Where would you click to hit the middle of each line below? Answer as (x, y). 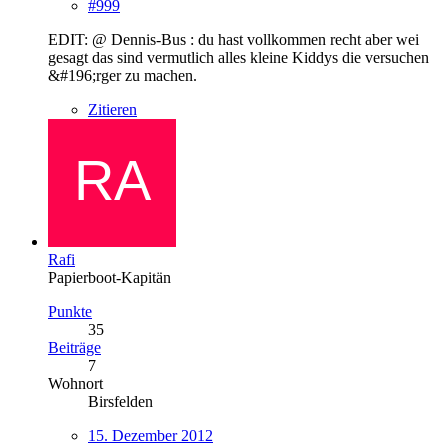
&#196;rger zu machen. (122, 75)
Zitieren (112, 109)
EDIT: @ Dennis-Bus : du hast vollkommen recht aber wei (233, 39)
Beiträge (74, 347)
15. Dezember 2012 (150, 435)
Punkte (70, 311)
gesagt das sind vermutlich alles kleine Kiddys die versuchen (238, 57)
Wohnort (75, 383)
